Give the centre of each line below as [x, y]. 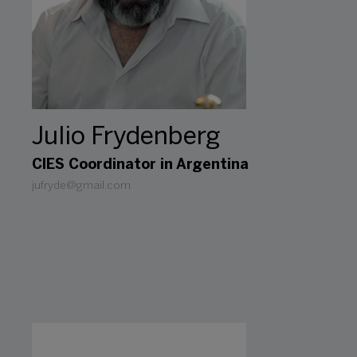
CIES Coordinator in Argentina [140, 165]
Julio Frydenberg [126, 137]
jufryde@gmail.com [81, 186]
